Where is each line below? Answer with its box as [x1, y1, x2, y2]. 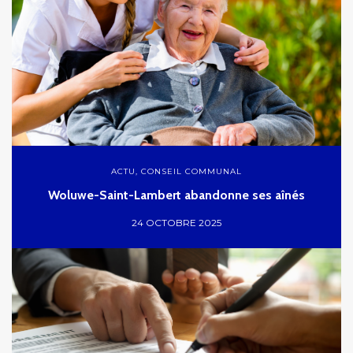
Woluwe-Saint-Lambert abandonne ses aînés [48, 187, 305, 203]
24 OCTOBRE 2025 [132, 216, 221, 229]
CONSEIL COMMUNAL [141, 165, 242, 176]
